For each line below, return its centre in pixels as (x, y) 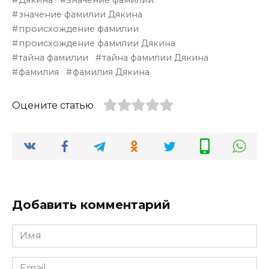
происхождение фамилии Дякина (97, 43)
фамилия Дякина (111, 72)
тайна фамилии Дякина (156, 57)
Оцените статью (53, 105)
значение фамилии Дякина (81, 14)
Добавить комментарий (91, 204)
